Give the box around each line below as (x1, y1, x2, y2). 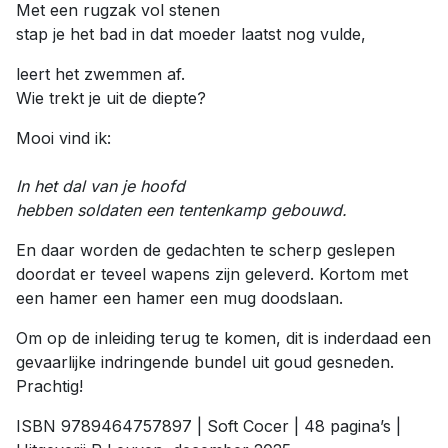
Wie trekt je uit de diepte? (16, 88, 206, 108)
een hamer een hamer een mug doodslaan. (16, 288, 343, 308)
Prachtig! (16, 376, 83, 396)
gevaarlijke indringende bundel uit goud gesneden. (16, 352, 394, 372)
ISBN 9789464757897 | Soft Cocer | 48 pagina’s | (16, 416, 401, 436)
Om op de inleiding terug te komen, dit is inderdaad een (16, 328, 431, 348)
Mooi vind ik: (16, 128, 111, 148)
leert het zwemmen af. (16, 64, 185, 84)
